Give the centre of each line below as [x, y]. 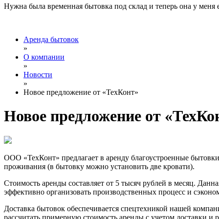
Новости [38, 75]
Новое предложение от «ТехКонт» [81, 92]
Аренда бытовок [51, 39]
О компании [44, 57]
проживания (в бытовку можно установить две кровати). [99, 166]
